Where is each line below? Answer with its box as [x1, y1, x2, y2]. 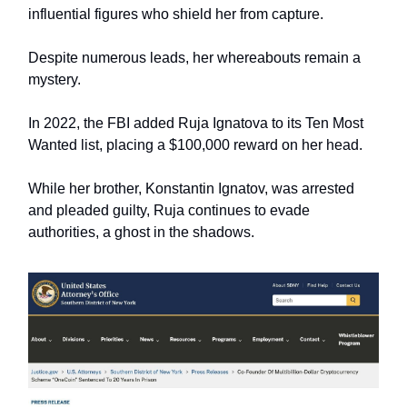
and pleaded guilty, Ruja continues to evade [28, 202, 310, 218]
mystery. [28, 71, 81, 87]
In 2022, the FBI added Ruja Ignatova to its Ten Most [28, 114, 363, 131]
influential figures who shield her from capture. [28, 5, 327, 22]
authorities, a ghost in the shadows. [28, 223, 254, 240]
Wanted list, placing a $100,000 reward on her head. [28, 136, 366, 153]
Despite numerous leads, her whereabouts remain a [28, 49, 361, 65]
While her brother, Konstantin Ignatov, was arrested [28, 180, 354, 196]
